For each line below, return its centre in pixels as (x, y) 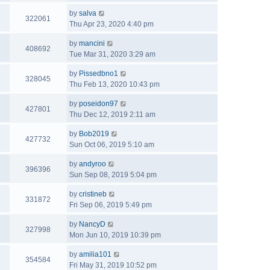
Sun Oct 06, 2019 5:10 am (112, 145)
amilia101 (95, 254)
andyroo (93, 164)
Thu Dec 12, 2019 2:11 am (112, 115)
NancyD (92, 224)
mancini (92, 43)
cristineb (93, 194)
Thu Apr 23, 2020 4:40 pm (111, 24)
